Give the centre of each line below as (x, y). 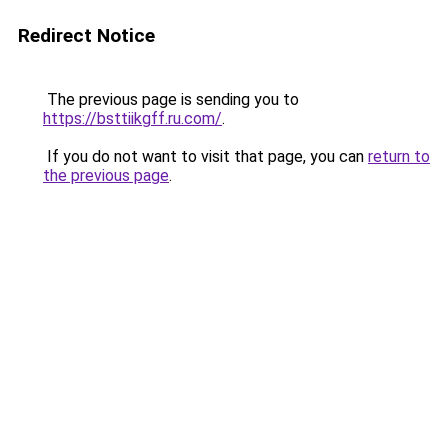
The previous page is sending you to (171, 99)
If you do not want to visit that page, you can (205, 156)
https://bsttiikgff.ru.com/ (132, 118)
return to (399, 156)
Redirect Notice (86, 35)
